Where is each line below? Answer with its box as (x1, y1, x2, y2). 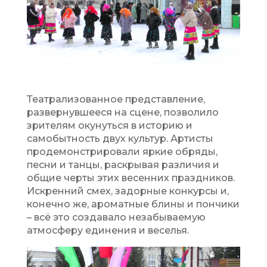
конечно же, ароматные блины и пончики (26, 198, 240, 210)
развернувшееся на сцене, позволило (26, 107, 219, 119)
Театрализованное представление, (26, 94, 205, 105)
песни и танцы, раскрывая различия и (26, 159, 219, 171)
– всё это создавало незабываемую (26, 212, 206, 223)
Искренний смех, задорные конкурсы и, (26, 185, 229, 197)
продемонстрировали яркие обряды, (26, 146, 218, 158)
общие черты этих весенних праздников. (26, 172, 235, 184)
